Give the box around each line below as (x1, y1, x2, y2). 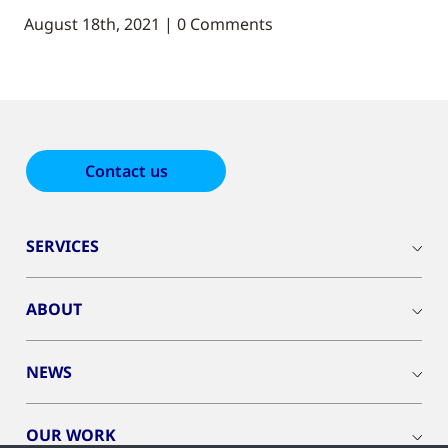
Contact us (84, 160, 168, 183)
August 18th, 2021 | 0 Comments (24, 13, 273, 36)
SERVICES (26, 235, 99, 258)
